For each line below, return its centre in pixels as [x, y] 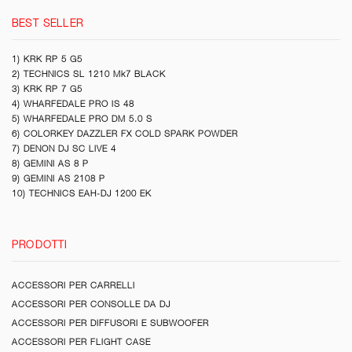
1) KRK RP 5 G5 [47, 59]
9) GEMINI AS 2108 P [59, 179]
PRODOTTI [40, 244]
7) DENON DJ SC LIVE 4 [64, 149]
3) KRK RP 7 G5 [47, 89]
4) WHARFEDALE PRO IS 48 [73, 104]
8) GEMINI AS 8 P [50, 164]
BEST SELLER [48, 24]
